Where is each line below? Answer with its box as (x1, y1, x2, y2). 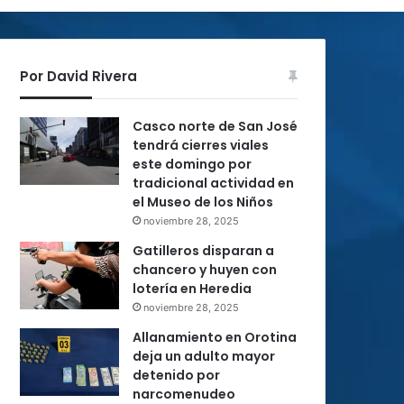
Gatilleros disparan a (133, 242, 274, 260)
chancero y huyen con (133, 261, 277, 279)
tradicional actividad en (133, 174, 294, 192)
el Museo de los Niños (133, 193, 273, 211)
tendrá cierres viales (133, 136, 269, 154)
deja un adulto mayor (133, 347, 275, 365)
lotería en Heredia (133, 280, 252, 298)
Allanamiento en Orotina (133, 328, 297, 346)
